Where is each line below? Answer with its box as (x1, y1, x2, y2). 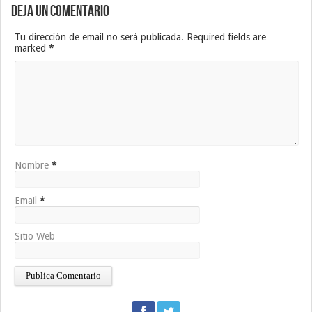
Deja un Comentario (11, 2, 109, 22)
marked (15, 42, 49, 54)
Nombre (15, 159, 49, 171)
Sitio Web (15, 231, 55, 242)
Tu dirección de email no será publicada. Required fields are (15, 31, 266, 43)
